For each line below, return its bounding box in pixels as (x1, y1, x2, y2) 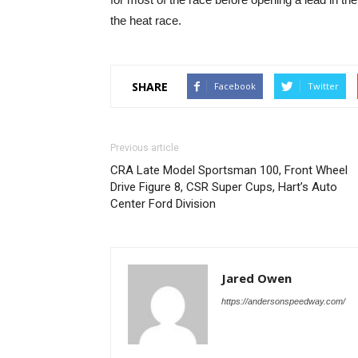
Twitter (308, 80, 339, 92)
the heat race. (110, 14, 181, 27)
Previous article (110, 142, 179, 153)
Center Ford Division (110, 197, 216, 211)
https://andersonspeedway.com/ (221, 296, 345, 306)
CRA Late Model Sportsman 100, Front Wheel (110, 163, 348, 177)
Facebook (214, 80, 256, 92)
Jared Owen (221, 270, 292, 286)
